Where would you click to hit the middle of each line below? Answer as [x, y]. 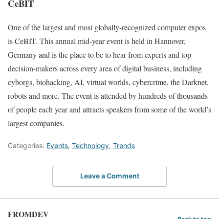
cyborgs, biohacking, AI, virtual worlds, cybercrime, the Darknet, [108, 82]
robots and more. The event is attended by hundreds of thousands [108, 95]
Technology [90, 145]
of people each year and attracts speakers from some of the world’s [109, 109]
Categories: [27, 145]
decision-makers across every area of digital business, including [105, 68]
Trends [124, 145]
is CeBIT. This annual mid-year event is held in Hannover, [97, 41]
